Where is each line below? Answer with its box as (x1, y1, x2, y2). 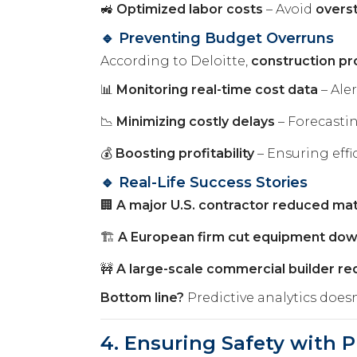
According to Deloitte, (100, 53, 251, 69)
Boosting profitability (116, 145, 254, 161)
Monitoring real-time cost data (116, 81, 318, 97)
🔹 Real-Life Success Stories (100, 173, 308, 191)
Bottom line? (100, 289, 184, 305)
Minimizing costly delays (116, 113, 275, 129)
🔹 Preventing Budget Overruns (100, 29, 334, 47)
